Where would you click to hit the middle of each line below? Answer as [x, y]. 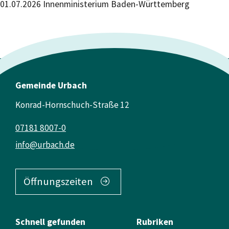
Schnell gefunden [50, 222]
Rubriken [155, 222]
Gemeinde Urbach [51, 85]
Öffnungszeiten [58, 182]
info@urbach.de [45, 144]
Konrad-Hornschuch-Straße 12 [72, 105]
